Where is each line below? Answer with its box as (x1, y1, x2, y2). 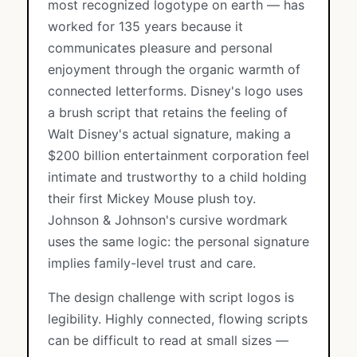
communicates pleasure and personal (48, 40, 273, 56)
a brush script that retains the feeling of (48, 104, 288, 120)
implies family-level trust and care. (48, 255, 256, 271)
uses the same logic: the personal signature (48, 233, 309, 249)
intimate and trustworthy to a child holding (48, 169, 307, 185)
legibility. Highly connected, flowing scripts (48, 311, 308, 327)
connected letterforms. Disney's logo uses (48, 83, 303, 99)
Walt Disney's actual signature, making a (48, 126, 291, 142)
